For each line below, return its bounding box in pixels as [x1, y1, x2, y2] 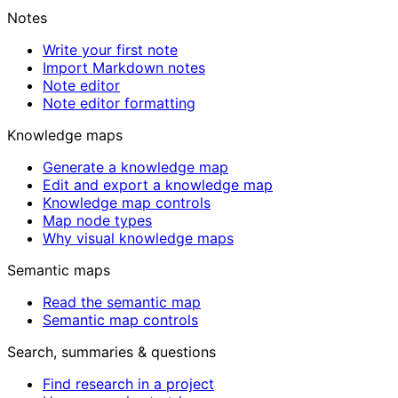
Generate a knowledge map [43, 158, 228, 176]
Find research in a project [43, 375, 214, 393]
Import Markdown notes [43, 59, 205, 76]
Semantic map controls [43, 311, 198, 329]
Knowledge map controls [43, 194, 211, 211]
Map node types [43, 211, 152, 229]
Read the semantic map [43, 293, 201, 311]
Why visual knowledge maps [43, 229, 234, 247]
